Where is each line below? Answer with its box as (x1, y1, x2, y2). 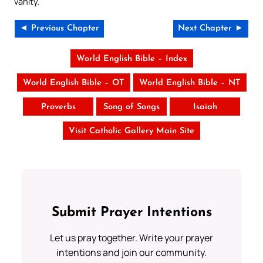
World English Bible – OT (22, 78, 124, 87)
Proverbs (41, 102, 76, 112)
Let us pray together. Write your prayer (50, 231, 213, 245)
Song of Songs (103, 102, 160, 112)
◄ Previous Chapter (19, 23, 99, 33)
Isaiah (193, 102, 217, 112)
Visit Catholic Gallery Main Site (69, 126, 194, 136)
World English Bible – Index (76, 54, 187, 63)
